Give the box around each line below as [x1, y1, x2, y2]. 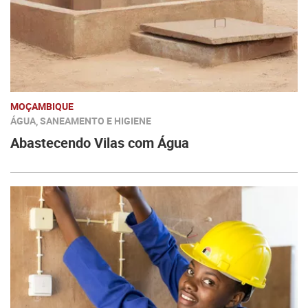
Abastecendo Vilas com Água [10, 133, 189, 152]
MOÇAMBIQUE [10, 100, 74, 113]
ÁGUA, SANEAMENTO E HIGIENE [10, 114, 151, 127]
